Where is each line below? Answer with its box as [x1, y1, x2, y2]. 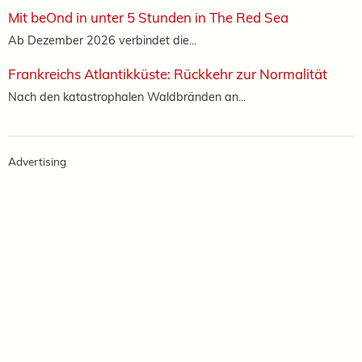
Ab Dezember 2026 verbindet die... [8, 32, 196, 48]
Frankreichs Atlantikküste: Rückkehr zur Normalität [8, 65, 327, 82]
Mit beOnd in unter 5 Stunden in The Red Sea [8, 8, 288, 26]
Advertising [8, 154, 66, 168]
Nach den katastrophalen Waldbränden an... [8, 88, 246, 104]
